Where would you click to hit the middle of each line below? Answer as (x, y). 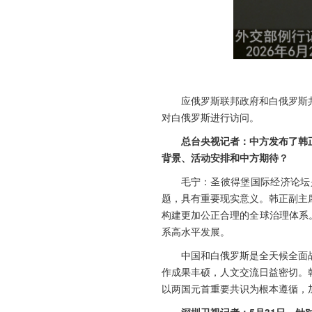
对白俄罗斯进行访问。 (210, 117)
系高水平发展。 (195, 231)
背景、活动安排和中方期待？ (225, 157)
